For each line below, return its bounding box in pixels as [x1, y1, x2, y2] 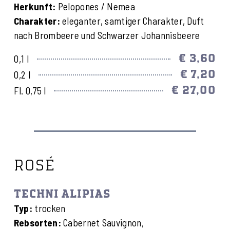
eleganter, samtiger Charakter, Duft [60, 14, 204, 27]
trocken [32, 202, 66, 214]
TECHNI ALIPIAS [13, 188, 111, 200]
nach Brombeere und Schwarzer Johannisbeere [13, 29, 200, 41]
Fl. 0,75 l [14, 85, 46, 97]
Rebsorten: [13, 216, 61, 228]
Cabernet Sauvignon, [61, 216, 144, 228]
